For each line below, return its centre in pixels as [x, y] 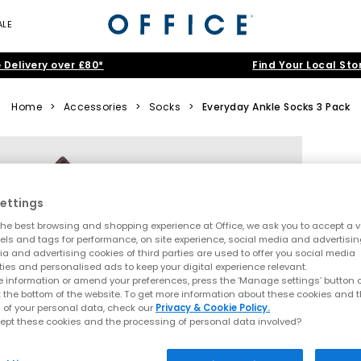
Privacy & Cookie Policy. [213, 308]
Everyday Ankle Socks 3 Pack [276, 107]
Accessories [95, 107]
